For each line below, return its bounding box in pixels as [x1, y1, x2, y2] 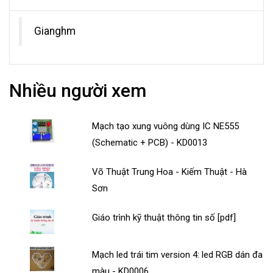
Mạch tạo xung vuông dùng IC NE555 [92, 121, 239, 132]
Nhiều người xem [9, 80, 146, 102]
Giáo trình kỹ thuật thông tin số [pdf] [92, 212, 236, 224]
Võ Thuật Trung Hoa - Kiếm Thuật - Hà [92, 166, 247, 178]
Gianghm [34, 25, 76, 38]
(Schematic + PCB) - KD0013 [92, 137, 208, 149]
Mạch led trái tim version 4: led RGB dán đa [92, 249, 263, 261]
